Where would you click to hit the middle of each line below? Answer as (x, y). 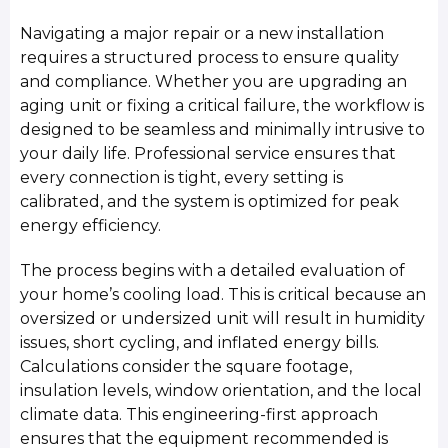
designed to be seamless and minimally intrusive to (223, 130)
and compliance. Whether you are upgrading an (214, 82)
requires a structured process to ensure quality (210, 58)
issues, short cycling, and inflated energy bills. (200, 342)
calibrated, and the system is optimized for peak (210, 202)
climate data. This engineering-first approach (199, 414)
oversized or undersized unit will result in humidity (223, 318)
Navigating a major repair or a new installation (202, 34)
